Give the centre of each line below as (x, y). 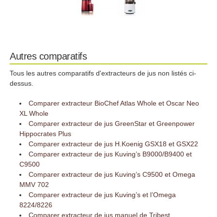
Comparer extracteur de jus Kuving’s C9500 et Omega (112, 175)
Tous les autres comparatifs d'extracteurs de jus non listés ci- (103, 73)
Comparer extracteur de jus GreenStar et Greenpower (112, 124)
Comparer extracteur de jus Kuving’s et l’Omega (102, 195)
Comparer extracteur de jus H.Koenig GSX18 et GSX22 (114, 144)
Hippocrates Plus (45, 134)
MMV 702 (34, 185)
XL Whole (34, 114)
